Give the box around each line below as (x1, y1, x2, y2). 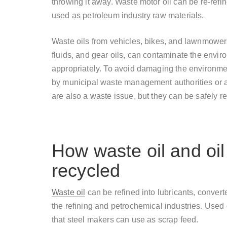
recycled (52, 160, 121, 181)
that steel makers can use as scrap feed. (52, 215, 199, 224)
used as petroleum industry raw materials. (52, 11, 204, 20)
